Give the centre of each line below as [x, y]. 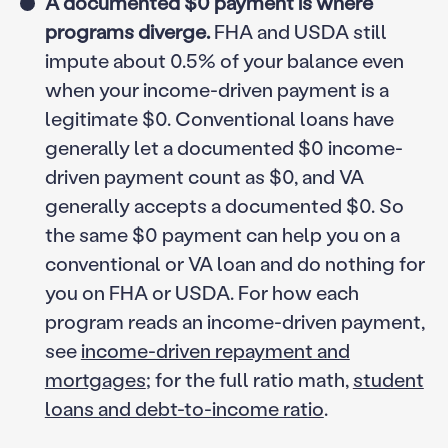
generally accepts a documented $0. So [224, 204]
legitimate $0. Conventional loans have [219, 117]
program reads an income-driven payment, [234, 320]
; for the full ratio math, [249, 378]
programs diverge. [127, 30]
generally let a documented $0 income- [223, 146]
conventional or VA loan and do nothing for [234, 262]
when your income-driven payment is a [216, 88]
